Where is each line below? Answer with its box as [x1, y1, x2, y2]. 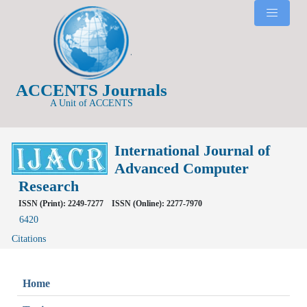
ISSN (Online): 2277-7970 [112, 198, 202, 208]
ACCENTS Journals [15, 80, 167, 99]
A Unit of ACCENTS [49, 97, 133, 108]
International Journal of [114, 141, 270, 159]
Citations [12, 233, 46, 244]
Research [19, 177, 79, 195]
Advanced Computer [114, 159, 249, 177]
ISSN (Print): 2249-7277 [19, 198, 103, 208]
